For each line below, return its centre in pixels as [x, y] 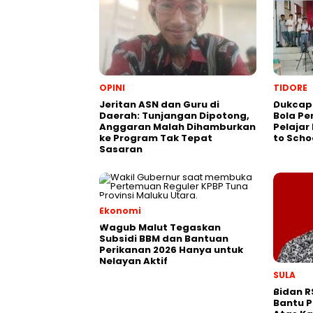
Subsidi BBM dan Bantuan [164, 239]
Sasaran [121, 150]
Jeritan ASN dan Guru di [159, 105]
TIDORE [290, 88]
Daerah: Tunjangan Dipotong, [174, 116]
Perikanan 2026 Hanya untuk [171, 250]
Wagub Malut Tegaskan [160, 228]
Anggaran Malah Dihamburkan [177, 127]
